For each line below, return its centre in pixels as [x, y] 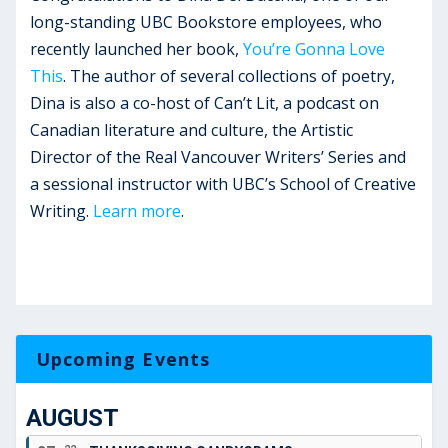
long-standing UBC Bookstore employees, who [206, 22]
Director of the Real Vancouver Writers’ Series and [218, 157]
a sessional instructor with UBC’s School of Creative [223, 184]
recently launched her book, [137, 49]
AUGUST [72, 418]
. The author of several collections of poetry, [229, 76]
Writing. [62, 211]
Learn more [137, 211]
